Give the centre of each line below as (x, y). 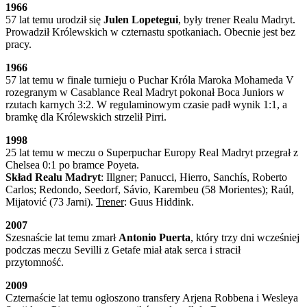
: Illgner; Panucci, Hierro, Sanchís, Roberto (194, 177)
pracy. (19, 44)
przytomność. (36, 262)
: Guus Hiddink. (159, 201)
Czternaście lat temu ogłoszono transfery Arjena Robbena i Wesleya (152, 297)
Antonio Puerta (155, 237)
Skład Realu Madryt (53, 177)
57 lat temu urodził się (54, 19)
